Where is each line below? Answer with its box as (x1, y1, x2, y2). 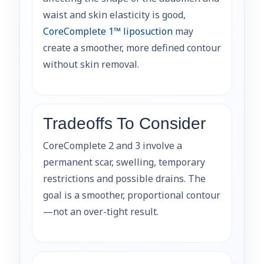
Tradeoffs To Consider (43, 114, 206, 133)
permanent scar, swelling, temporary (43, 155, 205, 169)
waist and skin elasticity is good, (43, 8, 186, 21)
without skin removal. (43, 57, 139, 71)
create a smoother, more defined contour (43, 41, 221, 54)
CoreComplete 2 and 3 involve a (43, 138, 182, 152)
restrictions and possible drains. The (43, 171, 206, 185)
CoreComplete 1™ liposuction (43, 24, 173, 38)
